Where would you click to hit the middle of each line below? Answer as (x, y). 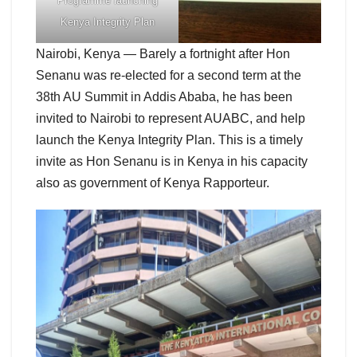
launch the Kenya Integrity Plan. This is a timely (169, 140)
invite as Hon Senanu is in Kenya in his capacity (172, 162)
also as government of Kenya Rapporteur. (153, 183)
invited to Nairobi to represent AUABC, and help (171, 119)
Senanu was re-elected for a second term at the (169, 76)
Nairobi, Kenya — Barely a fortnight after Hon (163, 54)
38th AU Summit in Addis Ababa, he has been (164, 97)
